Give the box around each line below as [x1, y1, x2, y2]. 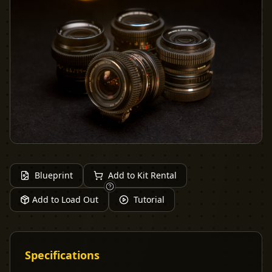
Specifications [25, 247, 100, 262]
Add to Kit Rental [108, 169, 177, 181]
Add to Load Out [32, 193, 98, 205]
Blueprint [35, 169, 73, 181]
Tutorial [134, 193, 165, 205]
